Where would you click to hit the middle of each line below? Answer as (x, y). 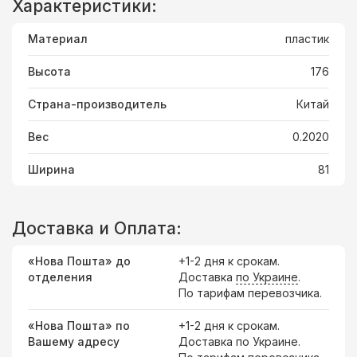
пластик (307, 39)
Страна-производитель (97, 104)
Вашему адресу (74, 341)
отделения (60, 277)
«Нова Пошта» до (79, 261)
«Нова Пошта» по (79, 326)
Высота (49, 71)
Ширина (51, 169)
